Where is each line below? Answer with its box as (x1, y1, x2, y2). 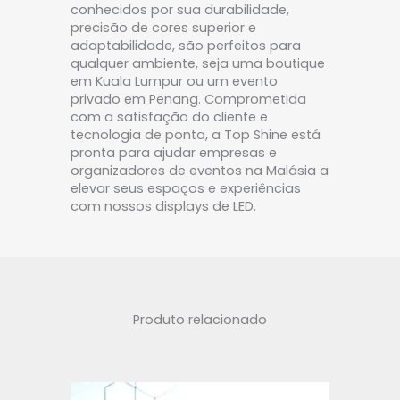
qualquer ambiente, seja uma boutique (71, 54, 325, 72)
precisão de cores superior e (71, 18, 256, 37)
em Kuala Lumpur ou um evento (71, 71, 278, 90)
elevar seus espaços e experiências (71, 179, 301, 197)
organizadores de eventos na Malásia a (71, 161, 329, 179)
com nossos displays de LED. (71, 196, 256, 215)
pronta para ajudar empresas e (71, 143, 277, 162)
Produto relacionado (133, 311, 267, 329)
